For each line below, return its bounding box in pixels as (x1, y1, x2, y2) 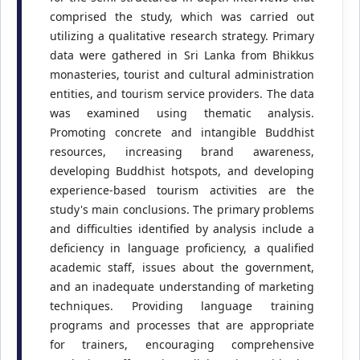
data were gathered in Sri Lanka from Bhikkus (49, 47, 315, 63)
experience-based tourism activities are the (49, 182, 315, 198)
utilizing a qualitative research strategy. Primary (49, 28, 315, 44)
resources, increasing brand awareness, (49, 144, 315, 160)
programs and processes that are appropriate (49, 317, 315, 333)
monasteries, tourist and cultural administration (49, 67, 315, 83)
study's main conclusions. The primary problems (49, 202, 315, 218)
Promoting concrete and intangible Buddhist (49, 125, 315, 141)
